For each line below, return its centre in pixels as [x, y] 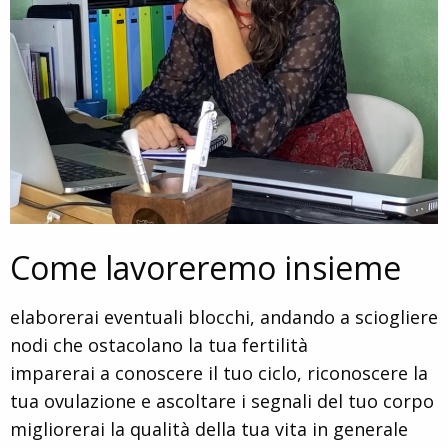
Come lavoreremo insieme [205, 267]
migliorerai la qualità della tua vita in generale [209, 428]
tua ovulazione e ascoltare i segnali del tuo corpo [222, 400]
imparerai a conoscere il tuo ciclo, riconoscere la [219, 372]
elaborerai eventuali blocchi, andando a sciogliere [224, 316]
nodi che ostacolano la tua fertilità [159, 344]
